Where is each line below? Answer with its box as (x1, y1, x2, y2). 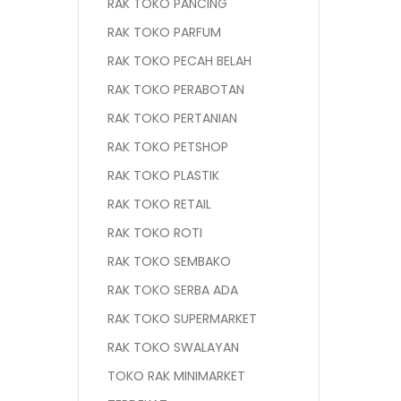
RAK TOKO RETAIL (107, 195, 211, 213)
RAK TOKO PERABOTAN (107, 81, 244, 98)
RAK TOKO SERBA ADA (107, 281, 238, 299)
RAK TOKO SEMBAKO (107, 252, 231, 270)
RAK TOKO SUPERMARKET (107, 310, 257, 328)
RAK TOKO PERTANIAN (107, 109, 237, 127)
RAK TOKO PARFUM (107, 23, 221, 41)
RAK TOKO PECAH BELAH (107, 52, 252, 70)
